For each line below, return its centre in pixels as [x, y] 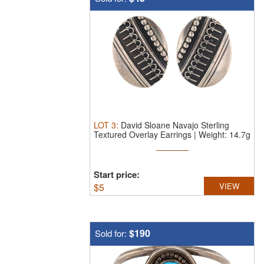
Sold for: [112, 233]
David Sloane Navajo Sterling [175, 125]
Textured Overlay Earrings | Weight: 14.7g [172, 134]
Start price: [117, 174]
